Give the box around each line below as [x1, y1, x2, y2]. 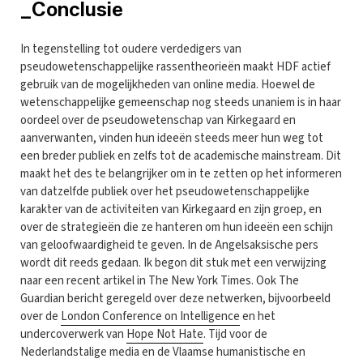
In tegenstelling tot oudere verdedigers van [20, 40, 241, 58]
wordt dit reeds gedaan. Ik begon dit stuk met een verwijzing [20, 254, 327, 271]
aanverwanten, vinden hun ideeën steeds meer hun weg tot [20, 129, 323, 147]
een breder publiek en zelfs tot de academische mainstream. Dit [20, 147, 341, 164]
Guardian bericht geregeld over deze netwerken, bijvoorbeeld [20, 289, 331, 307]
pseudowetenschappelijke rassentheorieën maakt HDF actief [20, 58, 331, 75]
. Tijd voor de [203, 325, 267, 343]
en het [240, 307, 275, 325]
